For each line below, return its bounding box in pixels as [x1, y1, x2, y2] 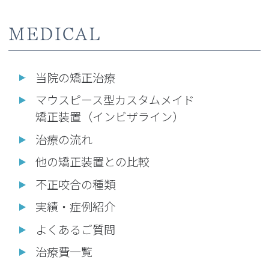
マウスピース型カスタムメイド [35, 91, 195, 109]
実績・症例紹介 [35, 198, 116, 216]
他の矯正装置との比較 [35, 153, 150, 171]
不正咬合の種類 [35, 175, 116, 193]
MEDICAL [8, 24, 101, 46]
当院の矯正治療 [35, 68, 116, 86]
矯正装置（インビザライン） [35, 108, 184, 125]
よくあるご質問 [35, 220, 116, 238]
